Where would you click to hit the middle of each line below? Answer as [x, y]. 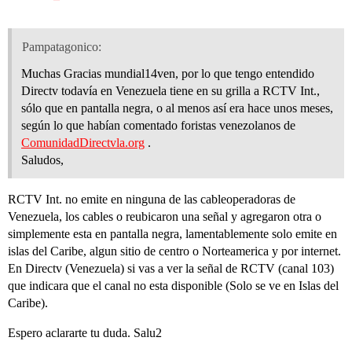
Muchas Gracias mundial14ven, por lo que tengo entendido [168, 73]
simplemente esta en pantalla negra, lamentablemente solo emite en [172, 233]
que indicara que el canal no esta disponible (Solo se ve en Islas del [173, 285]
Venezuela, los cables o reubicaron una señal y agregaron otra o [165, 216]
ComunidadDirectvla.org [83, 142]
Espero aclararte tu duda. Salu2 [85, 332]
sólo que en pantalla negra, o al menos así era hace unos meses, [177, 108]
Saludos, [42, 159]
